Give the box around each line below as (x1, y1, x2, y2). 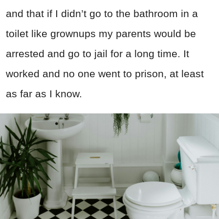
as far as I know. (6, 88, 82, 100)
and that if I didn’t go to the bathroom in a (6, 8, 198, 20)
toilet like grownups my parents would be (6, 28, 196, 40)
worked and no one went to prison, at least (6, 68, 204, 80)
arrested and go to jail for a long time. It (6, 48, 189, 60)
